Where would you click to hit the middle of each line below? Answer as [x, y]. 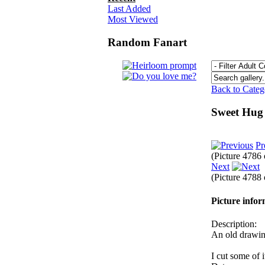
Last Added [129, 9]
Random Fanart [147, 43]
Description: [234, 224]
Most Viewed [133, 20]
